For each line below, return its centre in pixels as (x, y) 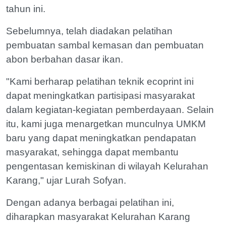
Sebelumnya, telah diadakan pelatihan (89, 31)
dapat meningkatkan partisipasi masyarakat (100, 95)
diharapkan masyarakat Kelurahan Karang (98, 216)
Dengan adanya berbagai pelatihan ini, (90, 202)
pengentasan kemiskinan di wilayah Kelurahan (107, 166)
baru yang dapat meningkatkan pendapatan (101, 138)
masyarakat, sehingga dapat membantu (92, 152)
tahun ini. (27, 9)
